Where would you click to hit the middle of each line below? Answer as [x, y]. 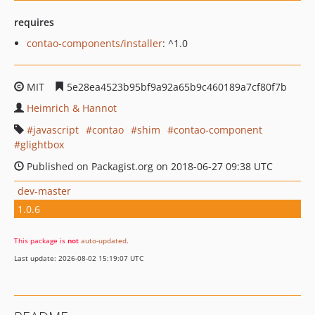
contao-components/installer [95, 43]
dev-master [44, 191]
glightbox [42, 144]
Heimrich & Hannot [72, 108]
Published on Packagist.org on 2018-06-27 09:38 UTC [148, 166]
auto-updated [104, 240]
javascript [56, 130]
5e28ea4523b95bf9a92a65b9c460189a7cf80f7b [175, 87]
